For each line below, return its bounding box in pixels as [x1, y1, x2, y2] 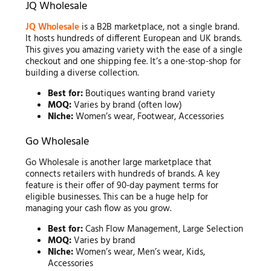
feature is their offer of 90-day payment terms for [25, 178, 218, 193]
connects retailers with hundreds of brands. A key [25, 166, 220, 181]
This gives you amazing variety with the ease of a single [25, 42, 243, 57]
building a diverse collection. [25, 65, 139, 80]
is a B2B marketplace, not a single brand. [79, 19, 239, 34]
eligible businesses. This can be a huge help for [25, 189, 208, 204]
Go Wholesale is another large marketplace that [25, 155, 212, 170]
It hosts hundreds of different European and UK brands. [25, 31, 241, 46]
